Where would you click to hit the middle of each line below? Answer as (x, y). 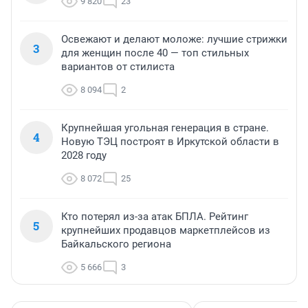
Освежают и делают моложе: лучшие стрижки (174, 40)
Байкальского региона (116, 244)
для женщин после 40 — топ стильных (155, 53)
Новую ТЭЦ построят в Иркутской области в (170, 142)
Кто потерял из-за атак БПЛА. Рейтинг (155, 217)
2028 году (84, 156)
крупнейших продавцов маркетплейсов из (166, 231)
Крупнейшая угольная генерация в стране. (165, 128)
